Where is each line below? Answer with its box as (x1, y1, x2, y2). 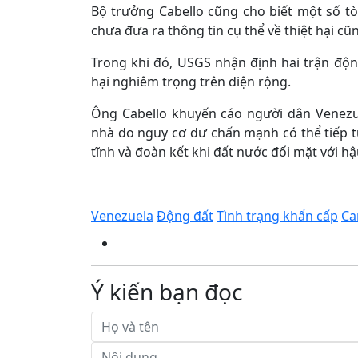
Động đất (157, 207, 213, 225)
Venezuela (91, 207, 153, 225)
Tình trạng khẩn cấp (217, 207, 338, 225)
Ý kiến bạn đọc (91, 276, 242, 307)
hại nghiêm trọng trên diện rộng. (91, 73, 291, 90)
